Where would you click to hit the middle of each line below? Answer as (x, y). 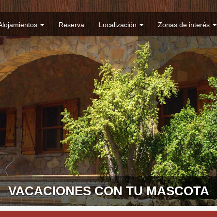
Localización (119, 25)
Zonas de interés (185, 25)
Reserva (71, 25)
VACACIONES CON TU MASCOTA (108, 191)
